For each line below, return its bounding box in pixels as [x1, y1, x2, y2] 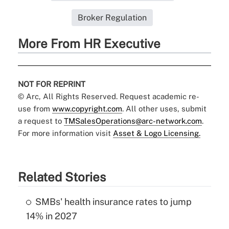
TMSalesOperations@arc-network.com [63, 116, 202, 125]
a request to [17, 116, 64, 125]
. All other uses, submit [122, 104, 207, 113]
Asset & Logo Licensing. [112, 128, 200, 138]
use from [17, 104, 52, 113]
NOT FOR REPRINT [17, 79, 85, 88]
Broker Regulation [78, 12, 147, 22]
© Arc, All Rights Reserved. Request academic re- [17, 91, 199, 101]
